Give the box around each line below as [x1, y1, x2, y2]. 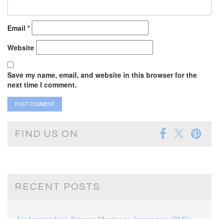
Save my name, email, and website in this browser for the [7, 70, 197, 80]
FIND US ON [15, 129, 78, 139]
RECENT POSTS [15, 182, 100, 192]
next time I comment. [7, 80, 77, 90]
